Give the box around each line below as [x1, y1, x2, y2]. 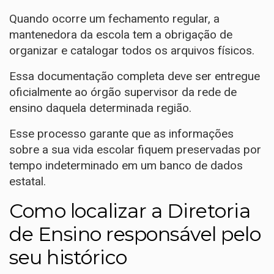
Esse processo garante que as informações [9, 126, 234, 141]
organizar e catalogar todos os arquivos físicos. [9, 43, 254, 57]
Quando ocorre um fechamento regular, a [9, 11, 220, 26]
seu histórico [9, 245, 127, 269]
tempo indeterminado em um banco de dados [9, 158, 243, 172]
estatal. [9, 174, 46, 188]
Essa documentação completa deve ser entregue [9, 68, 260, 83]
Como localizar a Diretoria [9, 198, 250, 223]
